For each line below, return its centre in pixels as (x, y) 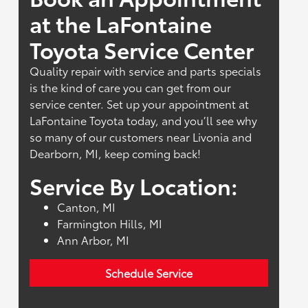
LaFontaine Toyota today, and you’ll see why (144, 120)
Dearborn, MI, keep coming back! (115, 153)
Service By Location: (134, 186)
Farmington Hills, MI (110, 223)
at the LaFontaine (121, 23)
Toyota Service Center (142, 49)
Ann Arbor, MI (93, 240)
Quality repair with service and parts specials (146, 71)
